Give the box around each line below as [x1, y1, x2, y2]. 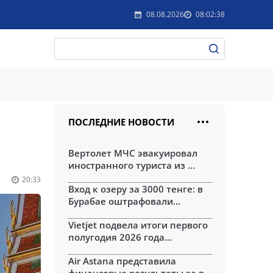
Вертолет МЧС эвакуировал [68, 147, 197, 159]
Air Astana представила [68, 255, 176, 267]
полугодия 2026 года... [68, 231, 172, 243]
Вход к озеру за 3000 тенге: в [68, 183, 203, 195]
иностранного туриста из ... [68, 159, 195, 171]
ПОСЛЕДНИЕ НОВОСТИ [68, 116, 174, 128]
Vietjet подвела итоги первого [68, 219, 208, 231]
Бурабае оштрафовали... [68, 195, 180, 207]
